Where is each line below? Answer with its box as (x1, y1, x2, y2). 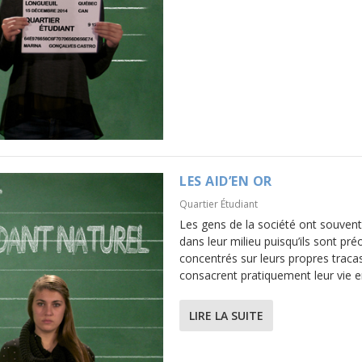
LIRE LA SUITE (189, 308, 263, 324)
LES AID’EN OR (179, 172, 272, 191)
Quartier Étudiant (179, 197, 258, 212)
